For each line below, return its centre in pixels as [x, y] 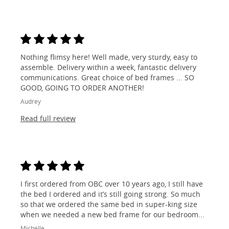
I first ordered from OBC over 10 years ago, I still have [112, 184]
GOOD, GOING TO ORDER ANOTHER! [82, 88]
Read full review [48, 119]
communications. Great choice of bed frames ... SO [107, 78]
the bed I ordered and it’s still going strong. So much [110, 194]
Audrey [31, 101]
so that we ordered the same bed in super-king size [109, 204]
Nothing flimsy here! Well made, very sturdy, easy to [109, 57]
